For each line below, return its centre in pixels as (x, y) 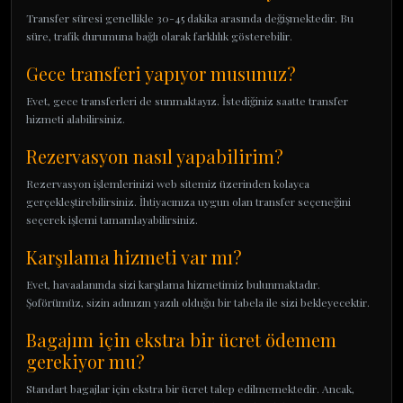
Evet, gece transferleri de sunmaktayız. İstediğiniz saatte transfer (187, 101)
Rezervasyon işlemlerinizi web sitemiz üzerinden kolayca (168, 184)
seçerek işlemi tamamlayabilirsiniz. (112, 219)
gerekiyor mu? (85, 361)
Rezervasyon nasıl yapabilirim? (155, 156)
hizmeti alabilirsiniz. (76, 119)
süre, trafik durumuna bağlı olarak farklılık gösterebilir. (159, 36)
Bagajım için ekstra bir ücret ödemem (181, 340)
